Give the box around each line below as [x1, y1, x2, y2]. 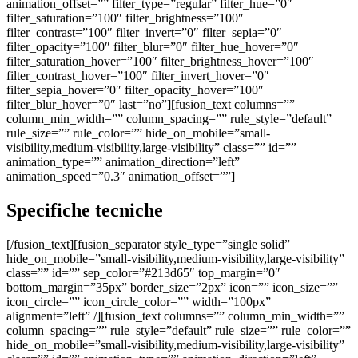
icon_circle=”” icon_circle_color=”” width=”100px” [6, 295, 271, 309]
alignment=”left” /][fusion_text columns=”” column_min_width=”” [6, 309, 344, 324]
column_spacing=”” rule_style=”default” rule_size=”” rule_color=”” [6, 324, 351, 338]
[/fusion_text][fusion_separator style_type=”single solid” [6, 237, 290, 252]
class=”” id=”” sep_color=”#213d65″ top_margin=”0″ [6, 266, 280, 280]
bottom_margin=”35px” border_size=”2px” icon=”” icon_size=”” [6, 280, 338, 295]
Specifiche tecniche [6, 200, 163, 221]
